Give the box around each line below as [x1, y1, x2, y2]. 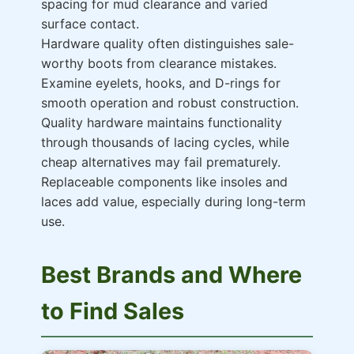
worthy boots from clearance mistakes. [41, 55, 277, 72]
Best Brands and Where [41, 261, 302, 289]
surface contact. [41, 16, 139, 32]
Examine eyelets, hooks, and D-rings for [41, 75, 281, 92]
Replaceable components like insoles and [41, 174, 288, 190]
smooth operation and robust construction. [41, 95, 299, 111]
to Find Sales [41, 297, 184, 326]
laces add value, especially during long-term [41, 194, 306, 210]
